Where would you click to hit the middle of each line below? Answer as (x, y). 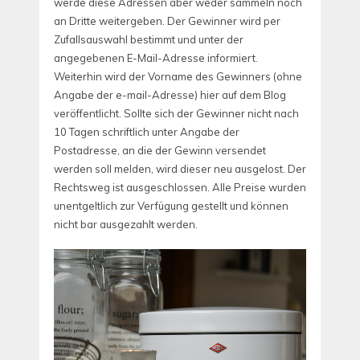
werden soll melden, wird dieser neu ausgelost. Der (180, 168)
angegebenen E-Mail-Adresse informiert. (156, 57)
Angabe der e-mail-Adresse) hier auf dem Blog (170, 94)
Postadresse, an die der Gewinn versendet (160, 150)
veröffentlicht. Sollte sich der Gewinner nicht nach (176, 113)
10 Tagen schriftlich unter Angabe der (147, 131)
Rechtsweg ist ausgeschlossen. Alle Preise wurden (180, 187)
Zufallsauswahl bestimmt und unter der (149, 39)
